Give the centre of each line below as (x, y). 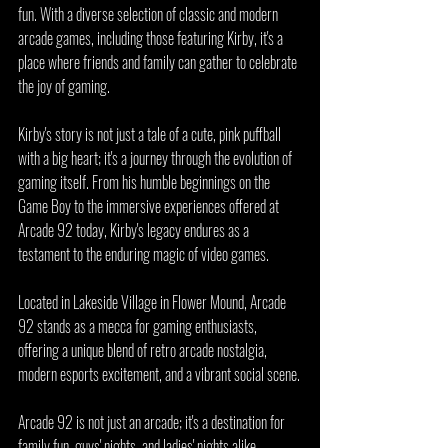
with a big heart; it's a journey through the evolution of (156, 158)
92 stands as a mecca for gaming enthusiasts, (139, 326)
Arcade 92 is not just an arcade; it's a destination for (153, 422)
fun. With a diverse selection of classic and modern (149, 14)
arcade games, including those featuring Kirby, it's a (152, 38)
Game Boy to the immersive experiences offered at (150, 206)
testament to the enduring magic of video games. (143, 254)
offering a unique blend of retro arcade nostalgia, (144, 350)
